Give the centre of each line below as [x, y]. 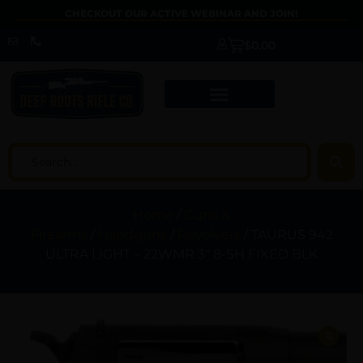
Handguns [132, 235]
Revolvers [209, 235]
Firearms [59, 235]
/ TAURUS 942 [286, 235]
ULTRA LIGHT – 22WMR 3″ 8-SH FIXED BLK [181, 254]
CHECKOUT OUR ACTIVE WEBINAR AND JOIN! [181, 13]
